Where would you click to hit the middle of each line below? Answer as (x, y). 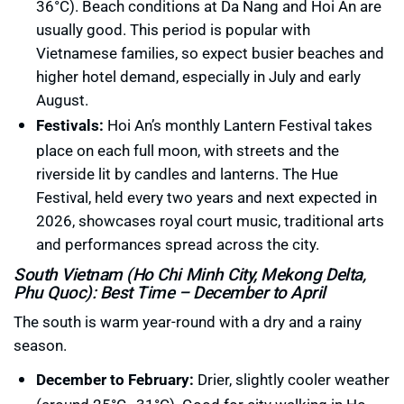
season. (40, 345)
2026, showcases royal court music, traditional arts (210, 221)
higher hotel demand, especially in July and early (198, 77)
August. (62, 100)
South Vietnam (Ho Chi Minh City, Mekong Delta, (190, 274)
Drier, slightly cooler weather (292, 380)
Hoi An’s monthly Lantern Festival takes (238, 125)
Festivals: (70, 125)
